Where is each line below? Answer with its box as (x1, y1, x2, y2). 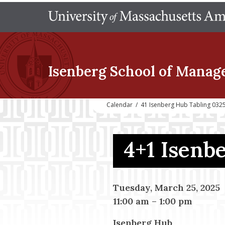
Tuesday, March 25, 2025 (113, 181, 220, 193)
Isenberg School (48, 62, 155, 80)
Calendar (106, 100, 133, 109)
